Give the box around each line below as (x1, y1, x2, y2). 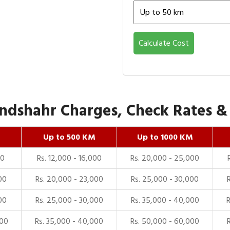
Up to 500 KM (43, 130, 95, 144)
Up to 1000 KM (137, 130, 193, 144)
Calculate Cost (139, 36, 189, 50)
